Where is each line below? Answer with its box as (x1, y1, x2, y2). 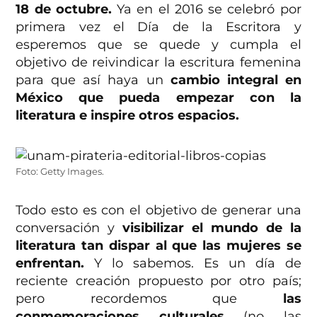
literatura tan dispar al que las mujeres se (16, 238, 301, 254)
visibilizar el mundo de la (122, 220, 301, 236)
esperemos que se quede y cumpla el (16, 37, 301, 53)
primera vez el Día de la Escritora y (16, 19, 301, 35)
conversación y (16, 220, 123, 236)
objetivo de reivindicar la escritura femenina (16, 54, 301, 71)
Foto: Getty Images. (16, 166, 105, 178)
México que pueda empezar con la (16, 90, 301, 106)
